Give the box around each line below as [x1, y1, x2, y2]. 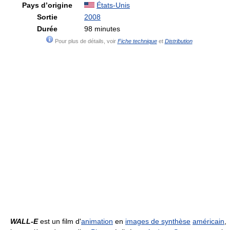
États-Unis [97, 1, 130, 10]
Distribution [164, 38, 193, 45]
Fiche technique [117, 38, 157, 45]
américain [193, 217, 224, 226]
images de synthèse [125, 217, 190, 226]
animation [81, 217, 113, 226]
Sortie [37, 13, 57, 22]
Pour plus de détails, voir [53, 38, 118, 45]
